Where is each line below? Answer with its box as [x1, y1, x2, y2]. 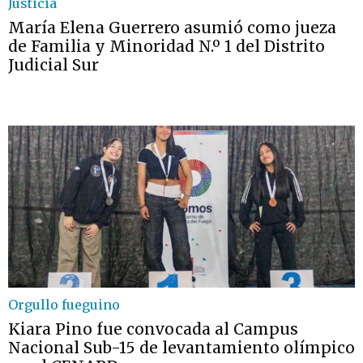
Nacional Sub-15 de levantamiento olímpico [8, 338, 355, 357]
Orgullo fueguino [8, 297, 120, 313]
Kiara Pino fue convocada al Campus [8, 319, 298, 339]
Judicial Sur [8, 55, 99, 75]
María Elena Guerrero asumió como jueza [8, 18, 336, 37]
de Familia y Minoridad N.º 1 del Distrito [8, 36, 325, 56]
